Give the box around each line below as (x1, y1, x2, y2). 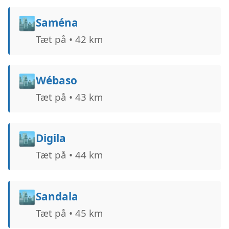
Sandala (35, 189, 78, 203)
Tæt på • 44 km (35, 148, 103, 162)
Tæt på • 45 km (35, 206, 103, 219)
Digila (35, 131, 66, 146)
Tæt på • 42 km (35, 32, 103, 45)
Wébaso (35, 73, 77, 87)
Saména (35, 15, 78, 30)
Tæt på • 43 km (35, 90, 103, 104)
